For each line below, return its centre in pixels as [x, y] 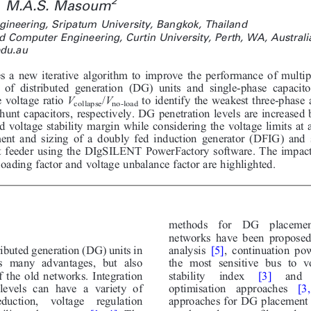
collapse [88, 105]
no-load [125, 105]
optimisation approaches [228, 291]
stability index [207, 278]
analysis [187, 253]
